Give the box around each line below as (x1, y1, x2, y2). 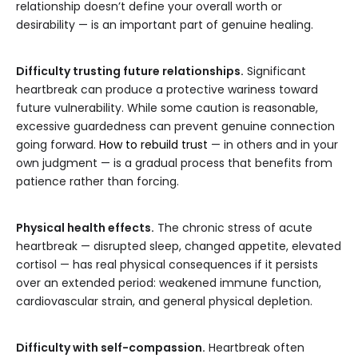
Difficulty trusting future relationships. (16, 63, 244, 80)
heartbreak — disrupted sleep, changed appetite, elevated (16, 238, 341, 255)
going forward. (16, 137, 99, 153)
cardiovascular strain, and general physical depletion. (16, 293, 312, 310)
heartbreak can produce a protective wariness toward (16, 82, 318, 98)
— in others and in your (208, 137, 338, 153)
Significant (244, 63, 306, 80)
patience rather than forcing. (16, 173, 179, 190)
